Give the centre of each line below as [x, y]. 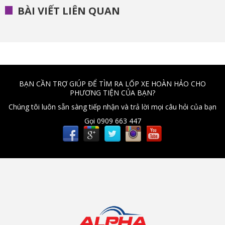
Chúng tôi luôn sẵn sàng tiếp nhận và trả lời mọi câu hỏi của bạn [113, 107]
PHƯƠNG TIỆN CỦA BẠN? [113, 93]
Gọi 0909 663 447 [113, 121]
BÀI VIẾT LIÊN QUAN [69, 11]
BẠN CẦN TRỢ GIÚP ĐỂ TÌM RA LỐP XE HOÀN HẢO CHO [113, 84]
